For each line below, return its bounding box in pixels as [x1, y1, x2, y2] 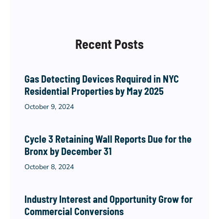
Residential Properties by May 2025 [24, 85, 164, 97]
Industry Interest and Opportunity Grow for [24, 193, 193, 205]
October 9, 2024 [24, 102, 74, 111]
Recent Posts [75, 36, 144, 51]
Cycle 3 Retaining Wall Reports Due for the [24, 133, 192, 145]
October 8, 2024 [24, 162, 74, 172]
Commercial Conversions [24, 205, 124, 217]
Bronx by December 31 [24, 145, 111, 157]
